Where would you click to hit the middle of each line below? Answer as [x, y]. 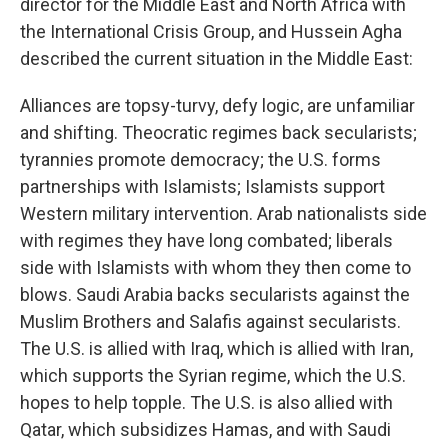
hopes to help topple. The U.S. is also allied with [206, 402]
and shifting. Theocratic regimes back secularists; [218, 132]
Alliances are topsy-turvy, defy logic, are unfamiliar [217, 105]
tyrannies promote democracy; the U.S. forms [200, 159]
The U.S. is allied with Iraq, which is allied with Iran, [216, 348]
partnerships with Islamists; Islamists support [202, 186]
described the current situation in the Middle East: [216, 58]
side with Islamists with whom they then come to [215, 267]
